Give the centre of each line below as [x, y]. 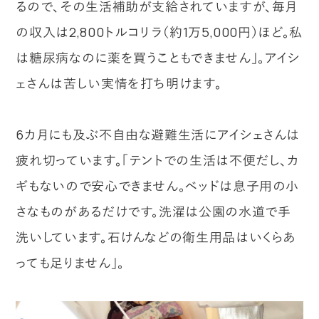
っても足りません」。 [70, 262]
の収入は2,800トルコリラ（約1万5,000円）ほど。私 [159, 32]
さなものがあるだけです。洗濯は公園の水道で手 [153, 211]
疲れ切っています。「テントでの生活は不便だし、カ [157, 160]
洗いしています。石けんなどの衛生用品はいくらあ [156, 237]
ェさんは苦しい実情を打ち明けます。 [119, 83]
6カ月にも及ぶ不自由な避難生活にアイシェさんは [158, 134]
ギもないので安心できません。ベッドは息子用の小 [158, 185]
